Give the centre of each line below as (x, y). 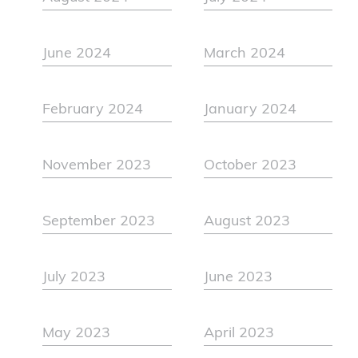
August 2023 (247, 222)
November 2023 (97, 166)
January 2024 (250, 110)
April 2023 (239, 334)
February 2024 (93, 110)
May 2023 (77, 334)
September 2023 (99, 222)
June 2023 (238, 278)
